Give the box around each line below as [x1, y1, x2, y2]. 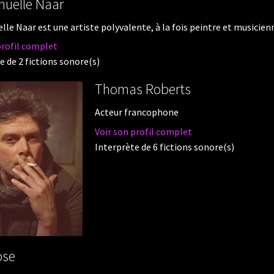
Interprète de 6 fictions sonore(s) [94, 140, 234, 153]
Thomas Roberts [94, 80, 191, 99]
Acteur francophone [94, 106, 179, 119]
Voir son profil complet [94, 125, 192, 138]
